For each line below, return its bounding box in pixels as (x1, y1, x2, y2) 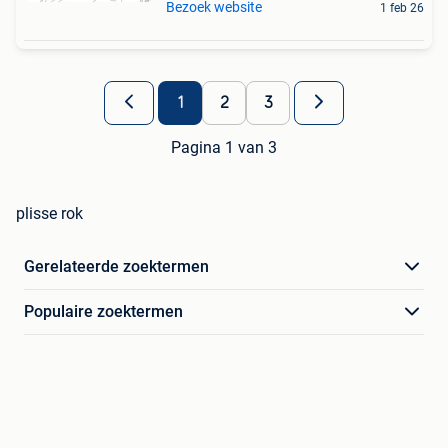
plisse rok (16, 204, 83, 224)
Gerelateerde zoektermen (24, 257, 209, 277)
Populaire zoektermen (24, 302, 183, 322)
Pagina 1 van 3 (171, 138, 277, 158)
